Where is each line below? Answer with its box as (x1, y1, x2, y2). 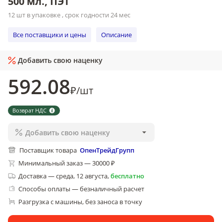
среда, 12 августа (56, 171, 108, 180)
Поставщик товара (19, 146, 77, 155)
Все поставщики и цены (13, 30, 86, 39)
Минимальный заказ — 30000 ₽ (18, 159, 115, 167)
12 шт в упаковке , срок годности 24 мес (8, 10, 130, 19)
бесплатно (111, 171, 144, 180)
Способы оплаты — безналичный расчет (18, 184, 144, 193)
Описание (101, 30, 132, 39)
